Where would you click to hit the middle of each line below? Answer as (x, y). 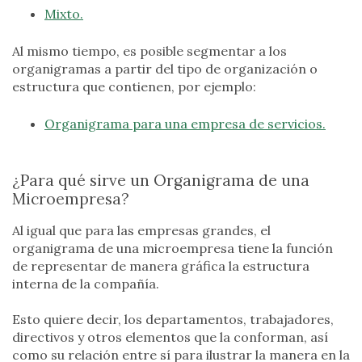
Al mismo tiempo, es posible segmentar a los (149, 51)
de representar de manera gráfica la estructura (161, 265)
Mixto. (64, 13)
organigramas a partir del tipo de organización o (165, 68)
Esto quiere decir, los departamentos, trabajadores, (173, 320)
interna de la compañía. (86, 283)
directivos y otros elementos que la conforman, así (170, 337)
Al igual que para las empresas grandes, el (141, 230)
